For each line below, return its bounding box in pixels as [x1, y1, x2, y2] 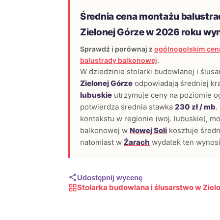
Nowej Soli [130, 126, 167, 135]
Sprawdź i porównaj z [80, 45, 154, 53]
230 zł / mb [175, 102, 216, 111]
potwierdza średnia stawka [80, 102, 175, 111]
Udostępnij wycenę [77, 173, 142, 182]
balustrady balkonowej [80, 56, 157, 64]
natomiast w [80, 137, 124, 147]
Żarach [124, 137, 150, 147]
